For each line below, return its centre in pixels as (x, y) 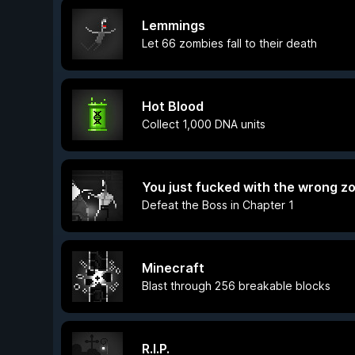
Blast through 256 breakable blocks (236, 286)
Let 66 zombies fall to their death (229, 43)
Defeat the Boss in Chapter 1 (218, 205)
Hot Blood (173, 106)
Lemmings (174, 25)
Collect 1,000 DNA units (204, 124)
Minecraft (173, 268)
